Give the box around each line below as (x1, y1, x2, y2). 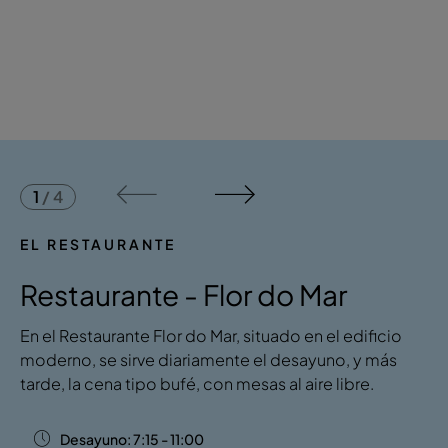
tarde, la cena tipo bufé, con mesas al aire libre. (20, 373, 374, 394)
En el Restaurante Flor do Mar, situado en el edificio (20, 325, 402, 346)
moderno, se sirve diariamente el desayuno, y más (20, 349, 397, 370)
